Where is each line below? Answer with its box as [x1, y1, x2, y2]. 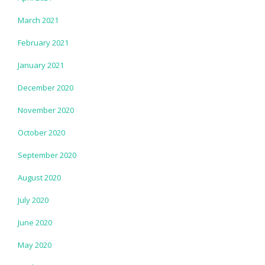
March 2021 [18, 14, 59, 25]
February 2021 [18, 37, 69, 48]
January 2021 [18, 59, 64, 70]
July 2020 [18, 194, 49, 205]
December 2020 [18, 82, 73, 93]
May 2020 [18, 239, 51, 250]
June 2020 [18, 216, 52, 228]
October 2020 [18, 127, 65, 138]
